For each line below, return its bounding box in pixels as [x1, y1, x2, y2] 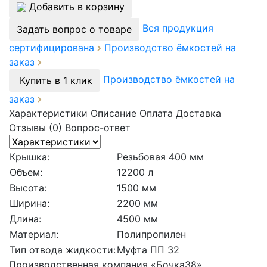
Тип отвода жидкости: [10, 243, 116, 256]
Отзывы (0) [9, 121, 62, 133]
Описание [91, 107, 136, 119]
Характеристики [9, 107, 88, 119]
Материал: [10, 228, 58, 240]
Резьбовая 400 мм [117, 150, 204, 163]
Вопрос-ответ [65, 121, 131, 133]
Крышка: [10, 150, 49, 163]
